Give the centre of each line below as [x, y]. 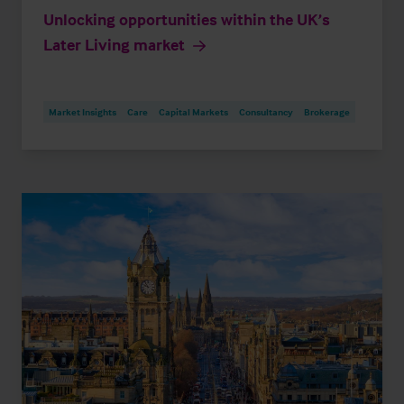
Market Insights [83, 111]
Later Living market [114, 44]
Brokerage [327, 111]
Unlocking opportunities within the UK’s [187, 19]
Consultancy [266, 111]
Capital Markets [193, 111]
